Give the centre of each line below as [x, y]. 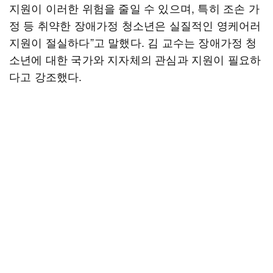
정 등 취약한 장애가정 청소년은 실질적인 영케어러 [135, 25]
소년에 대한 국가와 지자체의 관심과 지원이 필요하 [135, 59]
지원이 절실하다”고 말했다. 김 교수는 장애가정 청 [133, 42]
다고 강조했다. [46, 76]
